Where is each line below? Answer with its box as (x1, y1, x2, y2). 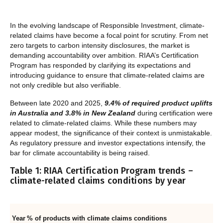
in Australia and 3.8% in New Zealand (10, 109, 135, 117)
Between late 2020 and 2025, (10, 99, 105, 108)
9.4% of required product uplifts (105, 99, 213, 108)
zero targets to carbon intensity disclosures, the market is (10, 41, 190, 50)
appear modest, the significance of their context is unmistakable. (10, 129, 212, 137)
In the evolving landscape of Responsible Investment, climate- (10, 21, 205, 30)
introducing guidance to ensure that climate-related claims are (10, 71, 205, 80)
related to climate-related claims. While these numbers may (10, 119, 197, 127)
